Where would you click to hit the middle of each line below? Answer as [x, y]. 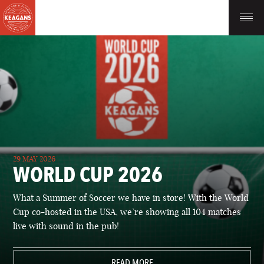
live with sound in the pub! [66, 226]
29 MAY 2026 [34, 159]
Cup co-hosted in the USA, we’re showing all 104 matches [127, 212]
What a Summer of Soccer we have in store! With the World [131, 198]
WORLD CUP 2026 [88, 174]
